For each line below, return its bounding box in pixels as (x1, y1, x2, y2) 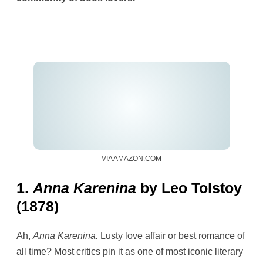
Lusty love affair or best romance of (98, 230, 245, 241)
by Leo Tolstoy (140, 179, 242, 196)
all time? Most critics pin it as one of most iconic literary (16, 246, 243, 257)
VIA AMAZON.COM (102, 154, 161, 163)
